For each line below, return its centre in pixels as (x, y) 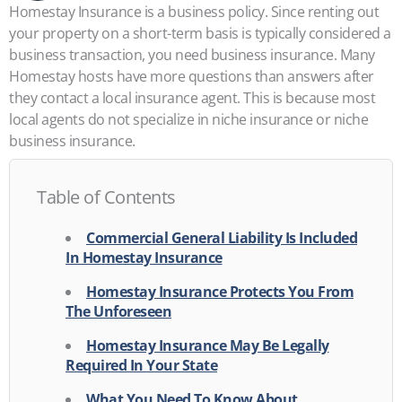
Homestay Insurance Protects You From (220, 292)
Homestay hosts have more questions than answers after (192, 76)
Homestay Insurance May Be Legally (208, 345)
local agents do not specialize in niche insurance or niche (188, 119)
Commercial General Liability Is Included (222, 238)
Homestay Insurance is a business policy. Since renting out (194, 12)
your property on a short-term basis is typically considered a (200, 33)
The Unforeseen (118, 311)
